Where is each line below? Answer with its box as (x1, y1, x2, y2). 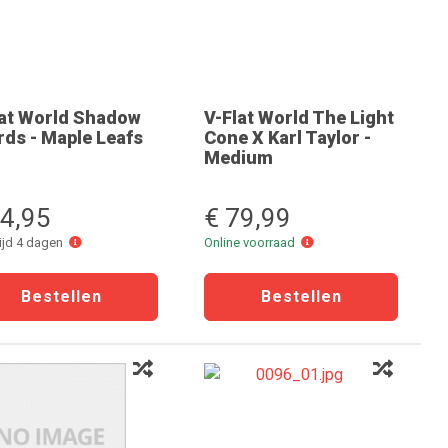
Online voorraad (204, 235, 301, 250)
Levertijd (81, 234, 130, 249)
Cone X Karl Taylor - (204, 127, 371, 148)
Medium (204, 147, 273, 168)
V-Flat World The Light (204, 107, 394, 128)
